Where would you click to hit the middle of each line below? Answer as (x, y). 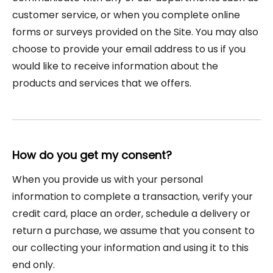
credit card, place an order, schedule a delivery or (131, 214)
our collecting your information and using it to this (130, 248)
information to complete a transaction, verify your (133, 197)
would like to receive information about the (115, 66)
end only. (34, 265)
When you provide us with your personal (108, 179)
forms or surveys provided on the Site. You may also (135, 32)
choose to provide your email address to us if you (129, 49)
